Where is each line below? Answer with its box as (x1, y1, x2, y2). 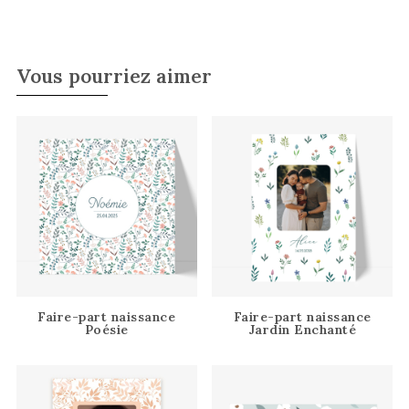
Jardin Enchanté (248, 321, 357, 339)
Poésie (84, 321, 129, 339)
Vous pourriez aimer (16, 63, 212, 89)
